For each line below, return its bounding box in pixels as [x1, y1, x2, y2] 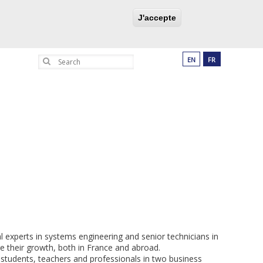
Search [38, 55, 64, 67]
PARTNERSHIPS [93, 9, 154, 21]
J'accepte [137, 13, 176, 22]
